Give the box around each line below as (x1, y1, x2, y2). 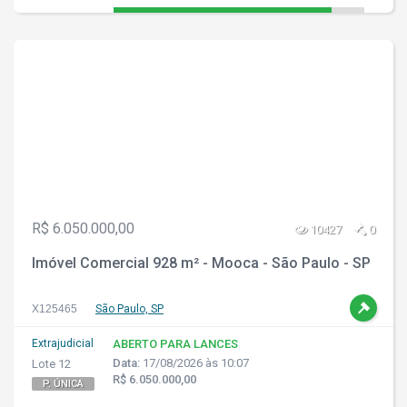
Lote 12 (32, 357, 71, 371)
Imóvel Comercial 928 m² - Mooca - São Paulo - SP (32, 254, 371, 272)
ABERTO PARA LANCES (113, 337, 238, 351)
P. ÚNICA (43, 378, 84, 390)
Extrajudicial (32, 337, 94, 350)
